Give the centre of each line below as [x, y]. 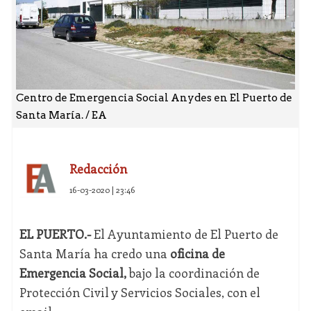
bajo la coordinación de [193, 273]
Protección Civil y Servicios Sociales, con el [140, 293]
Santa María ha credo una [94, 254]
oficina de [197, 254]
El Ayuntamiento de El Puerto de [184, 234]
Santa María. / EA [61, 116]
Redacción [98, 169]
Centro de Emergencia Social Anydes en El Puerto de [154, 98]
